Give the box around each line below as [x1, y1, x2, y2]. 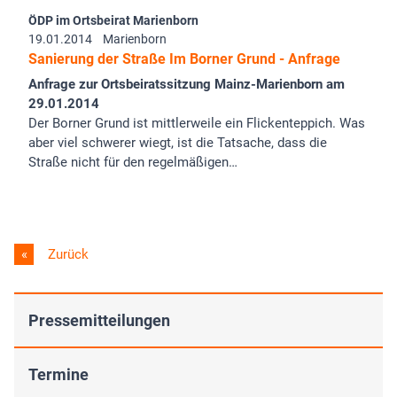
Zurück [44, 245, 89, 262]
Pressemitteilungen [28, 310, 170, 330]
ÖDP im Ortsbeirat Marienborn [28, 12, 198, 27]
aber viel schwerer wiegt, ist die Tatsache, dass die [28, 134, 327, 151]
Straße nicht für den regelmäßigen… [28, 153, 237, 170]
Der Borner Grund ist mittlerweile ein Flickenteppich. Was [28, 114, 365, 131]
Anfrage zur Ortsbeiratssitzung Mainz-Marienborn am [28, 75, 345, 92]
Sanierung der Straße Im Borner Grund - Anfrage [28, 50, 340, 67]
